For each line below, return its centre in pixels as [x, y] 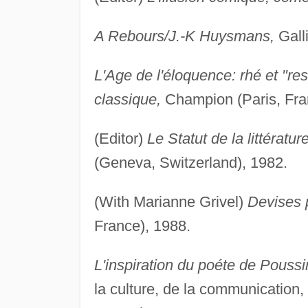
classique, [127, 100]
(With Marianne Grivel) [170, 202]
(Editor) [120, 139]
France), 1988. [142, 226]
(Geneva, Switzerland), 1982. [190, 163]
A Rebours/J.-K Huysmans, [184, 36]
